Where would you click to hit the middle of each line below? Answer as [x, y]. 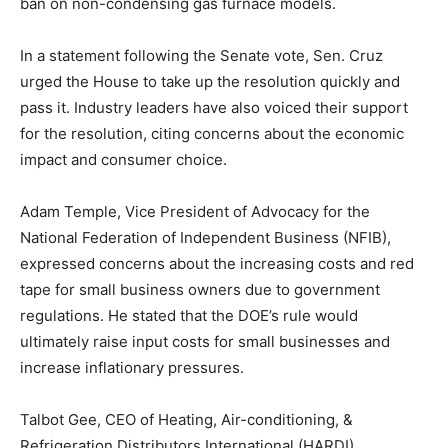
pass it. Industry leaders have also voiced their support [214, 107]
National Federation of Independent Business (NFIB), [205, 237]
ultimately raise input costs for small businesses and [205, 341]
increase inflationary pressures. [132, 367]
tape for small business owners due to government [200, 289]
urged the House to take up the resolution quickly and [210, 81]
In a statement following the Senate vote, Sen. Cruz [201, 55]
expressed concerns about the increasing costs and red [217, 263]
